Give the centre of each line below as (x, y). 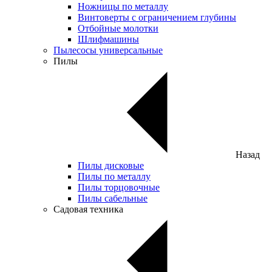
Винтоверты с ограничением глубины (157, 17)
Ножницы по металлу (123, 6)
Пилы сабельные (113, 198)
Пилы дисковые (111, 165)
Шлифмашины (108, 39)
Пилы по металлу (114, 176)
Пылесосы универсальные (108, 50)
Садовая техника (88, 209)
